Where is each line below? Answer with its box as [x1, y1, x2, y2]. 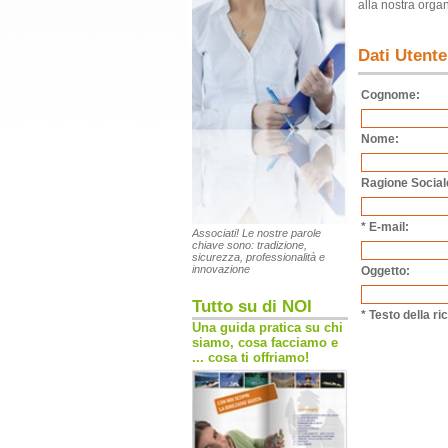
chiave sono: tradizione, [192, 239, 307, 252]
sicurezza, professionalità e [192, 251, 325, 264]
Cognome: [361, 88, 420, 102]
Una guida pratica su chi [192, 320, 343, 336]
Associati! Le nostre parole [192, 227, 321, 240]
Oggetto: [361, 264, 410, 278]
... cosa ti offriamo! [192, 350, 309, 366]
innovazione [192, 263, 250, 276]
